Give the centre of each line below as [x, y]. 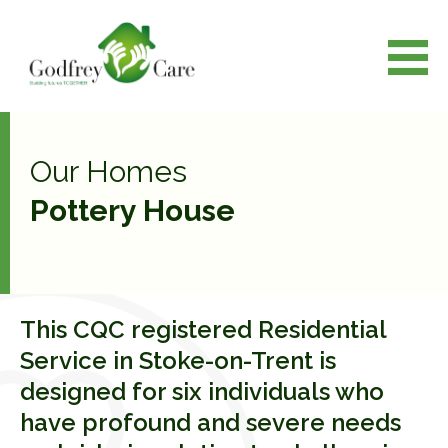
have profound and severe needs [210, 422]
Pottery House [132, 210]
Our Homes [108, 171]
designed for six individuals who [202, 391]
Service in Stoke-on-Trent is [178, 360]
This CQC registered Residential [203, 329]
